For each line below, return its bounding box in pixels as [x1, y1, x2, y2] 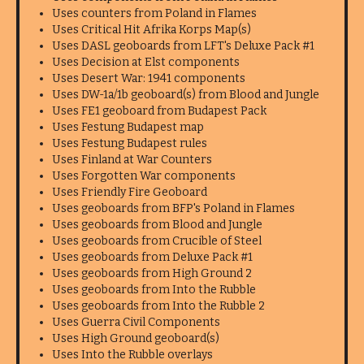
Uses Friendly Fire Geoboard [52, 185, 207, 199]
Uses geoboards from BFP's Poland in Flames [52, 201, 295, 215]
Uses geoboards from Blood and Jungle [52, 218, 262, 232]
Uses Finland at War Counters [52, 153, 212, 167]
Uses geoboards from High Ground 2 [52, 266, 252, 280]
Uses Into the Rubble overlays [52, 348, 213, 362]
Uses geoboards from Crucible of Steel [52, 234, 262, 248]
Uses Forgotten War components [52, 169, 236, 183]
